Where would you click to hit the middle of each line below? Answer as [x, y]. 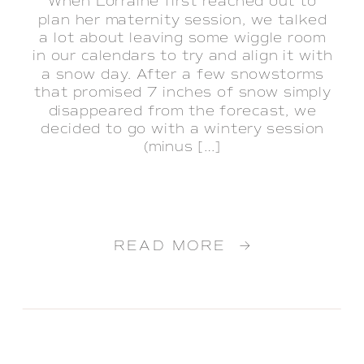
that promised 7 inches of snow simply [182, 93]
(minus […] [182, 147]
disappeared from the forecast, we [182, 110]
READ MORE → [182, 246]
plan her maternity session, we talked [182, 19]
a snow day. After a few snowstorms [182, 75]
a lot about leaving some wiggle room [183, 38]
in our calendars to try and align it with [183, 56]
